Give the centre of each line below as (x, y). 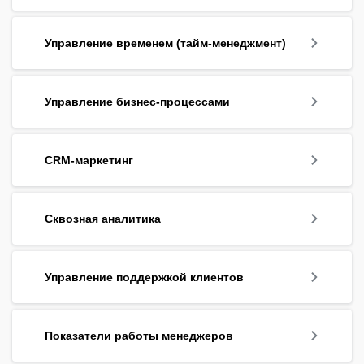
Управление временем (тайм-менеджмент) (165, 43)
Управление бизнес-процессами (137, 101)
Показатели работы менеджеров (139, 335)
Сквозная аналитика (103, 218)
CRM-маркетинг (89, 160)
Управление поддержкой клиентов (144, 277)
